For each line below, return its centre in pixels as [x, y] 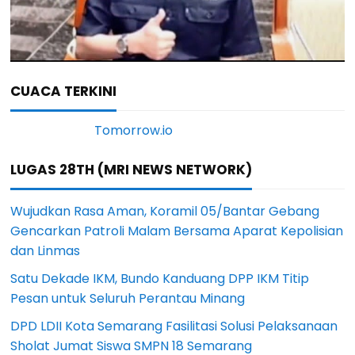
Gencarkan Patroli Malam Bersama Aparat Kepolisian [177, 231]
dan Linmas [46, 251]
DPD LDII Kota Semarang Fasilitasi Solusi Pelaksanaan [174, 326]
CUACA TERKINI [64, 92]
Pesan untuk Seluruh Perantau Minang [128, 299]
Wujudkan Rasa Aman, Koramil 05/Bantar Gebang [165, 212]
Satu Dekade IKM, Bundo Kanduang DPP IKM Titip [160, 279]
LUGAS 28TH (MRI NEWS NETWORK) [132, 170]
